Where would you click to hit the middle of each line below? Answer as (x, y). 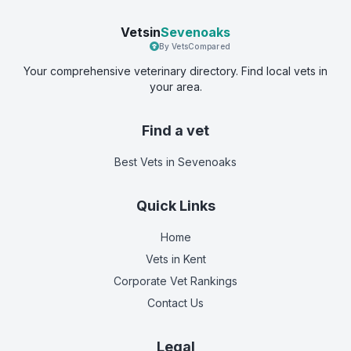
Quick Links (175, 205)
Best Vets (139, 161)
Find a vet (175, 130)
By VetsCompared (195, 46)
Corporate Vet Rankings (175, 280)
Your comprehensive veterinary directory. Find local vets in (175, 71)
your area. (175, 86)
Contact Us (175, 302)
